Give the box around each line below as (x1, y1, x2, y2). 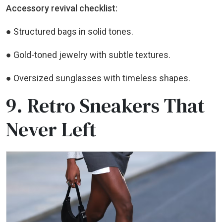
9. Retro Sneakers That (6, 92, 205, 119)
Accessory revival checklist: (6, 3, 117, 14)
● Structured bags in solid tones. (6, 26, 133, 37)
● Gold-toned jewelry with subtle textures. (6, 50, 170, 60)
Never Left (6, 116, 96, 143)
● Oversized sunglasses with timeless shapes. (6, 73, 190, 84)
